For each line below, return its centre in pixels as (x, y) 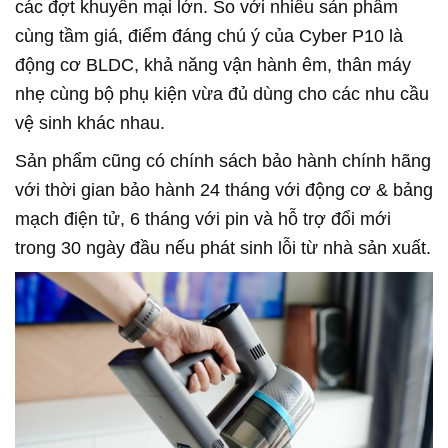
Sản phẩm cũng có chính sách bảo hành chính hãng (223, 161)
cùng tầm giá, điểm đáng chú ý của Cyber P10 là (209, 36)
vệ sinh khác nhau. (90, 123)
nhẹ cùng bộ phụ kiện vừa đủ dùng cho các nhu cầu (222, 94)
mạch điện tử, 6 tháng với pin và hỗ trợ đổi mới (203, 219)
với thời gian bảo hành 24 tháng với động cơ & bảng (224, 190)
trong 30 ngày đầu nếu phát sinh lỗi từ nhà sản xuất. (223, 248)
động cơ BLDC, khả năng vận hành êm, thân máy (213, 65)
